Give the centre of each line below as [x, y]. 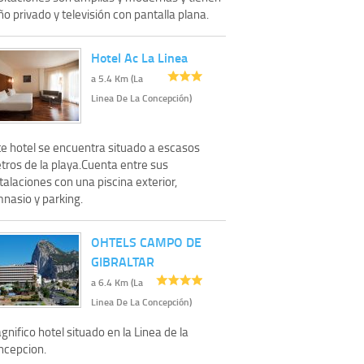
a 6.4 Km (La [117, 282]
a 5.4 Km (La [117, 78]
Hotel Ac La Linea [139, 57]
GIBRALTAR [123, 261]
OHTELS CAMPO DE [146, 241]
